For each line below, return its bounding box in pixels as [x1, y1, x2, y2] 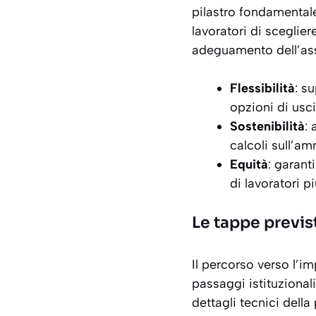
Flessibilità [230, 80, 295, 97]
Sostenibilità [230, 119, 305, 135]
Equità [230, 157, 268, 173]
